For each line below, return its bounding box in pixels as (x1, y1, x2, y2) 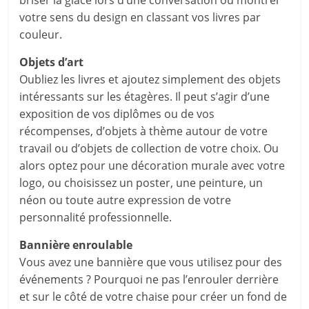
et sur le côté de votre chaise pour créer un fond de (19, 289, 288, 304)
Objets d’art (19, 54, 84, 70)
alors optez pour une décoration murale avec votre (19, 158, 286, 173)
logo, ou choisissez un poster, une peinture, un (19, 175, 263, 190)
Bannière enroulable (19, 237, 133, 252)
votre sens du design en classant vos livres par (19, 10, 261, 25)
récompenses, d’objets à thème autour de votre (19, 123, 268, 139)
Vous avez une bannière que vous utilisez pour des (19, 255, 283, 270)
